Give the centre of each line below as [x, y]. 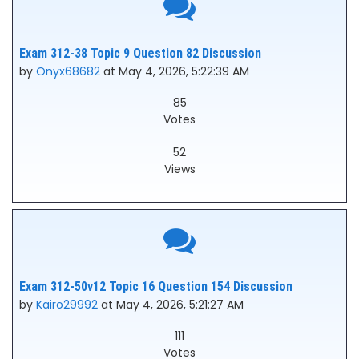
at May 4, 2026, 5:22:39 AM [175, 71]
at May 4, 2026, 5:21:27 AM [171, 305]
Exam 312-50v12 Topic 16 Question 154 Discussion [156, 286]
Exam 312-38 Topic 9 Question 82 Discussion [140, 53]
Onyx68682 [68, 71]
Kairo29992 [67, 305]
